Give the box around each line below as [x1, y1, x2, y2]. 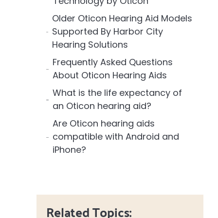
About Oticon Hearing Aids [53, 69, 167, 81]
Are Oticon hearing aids [52, 117, 155, 129]
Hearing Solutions [52, 38, 128, 51]
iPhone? [52, 143, 86, 156]
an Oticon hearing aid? [53, 99, 152, 112]
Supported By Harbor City [52, 25, 163, 37]
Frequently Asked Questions [53, 55, 173, 68]
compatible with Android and [52, 130, 179, 143]
